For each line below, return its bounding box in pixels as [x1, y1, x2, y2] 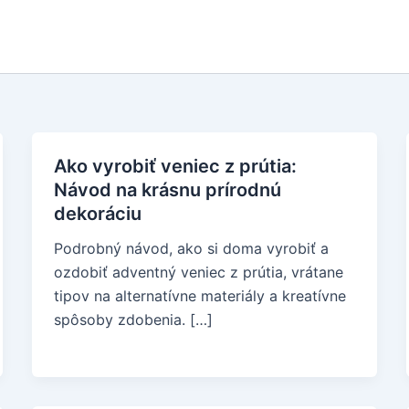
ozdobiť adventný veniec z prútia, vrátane [53, 263, 343, 281]
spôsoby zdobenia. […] [53, 310, 213, 329]
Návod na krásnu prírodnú [53, 179, 281, 201]
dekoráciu [53, 203, 142, 225]
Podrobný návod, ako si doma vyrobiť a [53, 239, 329, 257]
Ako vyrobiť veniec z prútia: [53, 155, 297, 177]
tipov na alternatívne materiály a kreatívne [53, 287, 346, 305]
